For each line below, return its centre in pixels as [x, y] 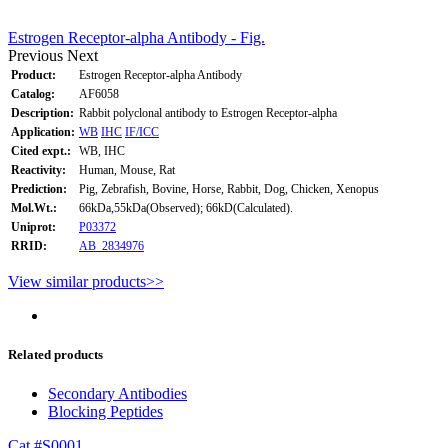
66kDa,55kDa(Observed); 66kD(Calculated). [186, 207]
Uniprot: [33, 226]
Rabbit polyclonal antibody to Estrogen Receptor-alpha [208, 112]
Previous [35, 55]
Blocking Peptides [105, 412]
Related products [55, 355]
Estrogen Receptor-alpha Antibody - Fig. [136, 37]
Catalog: [33, 93]
